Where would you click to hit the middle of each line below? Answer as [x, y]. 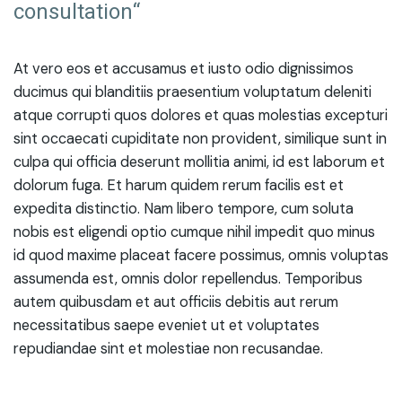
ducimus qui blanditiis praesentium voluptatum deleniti [192, 92]
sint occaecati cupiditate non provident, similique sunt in [200, 139]
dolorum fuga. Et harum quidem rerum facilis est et [179, 185]
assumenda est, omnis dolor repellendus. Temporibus [188, 279]
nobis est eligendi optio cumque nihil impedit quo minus [194, 232]
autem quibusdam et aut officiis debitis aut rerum [176, 302]
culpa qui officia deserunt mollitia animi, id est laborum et [199, 162]
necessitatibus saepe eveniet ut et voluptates [166, 325]
